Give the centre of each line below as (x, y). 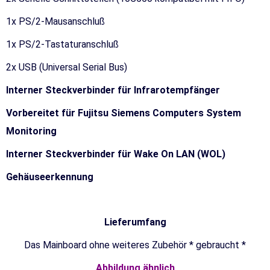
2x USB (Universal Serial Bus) (67, 67)
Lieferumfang (135, 222)
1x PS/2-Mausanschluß (55, 21)
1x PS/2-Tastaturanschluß (62, 44)
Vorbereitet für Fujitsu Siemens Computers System (124, 113)
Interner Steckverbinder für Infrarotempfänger (113, 90)
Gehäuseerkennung (50, 177)
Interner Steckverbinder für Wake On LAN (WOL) (116, 154)
